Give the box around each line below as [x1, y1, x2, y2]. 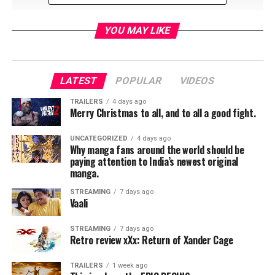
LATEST [59, 75, 99, 87]
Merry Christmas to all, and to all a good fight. [69, 106, 256, 120]
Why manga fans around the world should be [69, 142, 244, 157]
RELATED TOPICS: [11, 84, 78, 93]
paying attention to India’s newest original [69, 154, 238, 169]
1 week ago [112, 261, 147, 269]
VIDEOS [179, 75, 217, 87]
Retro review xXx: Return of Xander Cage [69, 233, 234, 247]
